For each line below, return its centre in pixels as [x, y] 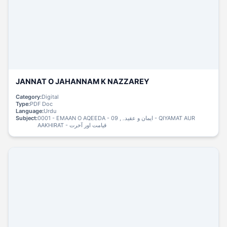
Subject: [27, 118]
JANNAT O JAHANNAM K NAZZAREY [83, 82]
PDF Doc [42, 104]
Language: [30, 111]
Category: [29, 97]
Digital [50, 97]
